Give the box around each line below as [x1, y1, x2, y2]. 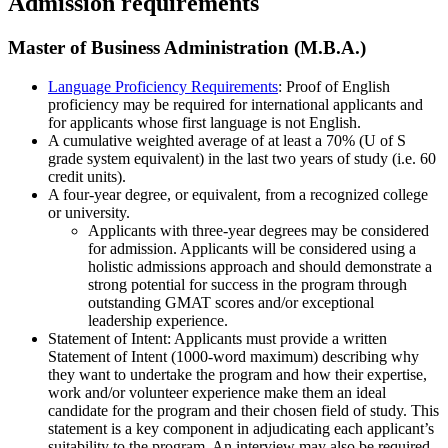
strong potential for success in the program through [88, 276, 407, 294]
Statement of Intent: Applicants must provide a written [48, 330, 387, 348]
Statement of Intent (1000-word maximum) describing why [48, 348, 419, 366]
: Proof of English [278, 78, 390, 96]
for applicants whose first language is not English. [48, 114, 361, 132]
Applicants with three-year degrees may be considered [88, 222, 429, 240]
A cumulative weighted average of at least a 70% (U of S [48, 132, 406, 150]
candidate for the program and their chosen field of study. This [48, 402, 439, 420]
